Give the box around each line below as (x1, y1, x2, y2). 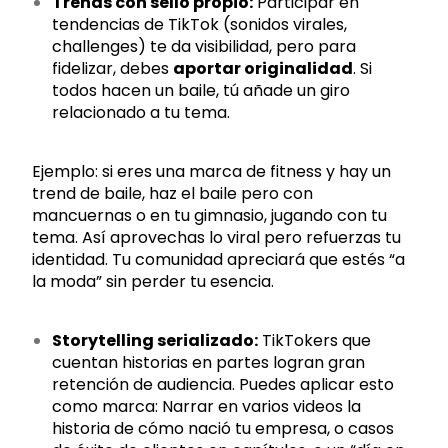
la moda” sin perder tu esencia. (32, 270, 275, 293)
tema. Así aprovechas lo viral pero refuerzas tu (32, 226, 402, 249)
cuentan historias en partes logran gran (52, 351, 366, 374)
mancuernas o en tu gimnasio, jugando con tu (32, 204, 388, 227)
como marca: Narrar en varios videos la (52, 395, 362, 418)
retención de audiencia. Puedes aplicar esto (52, 373, 395, 396)
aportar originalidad (173, 57, 354, 80)
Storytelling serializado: (52, 329, 259, 352)
